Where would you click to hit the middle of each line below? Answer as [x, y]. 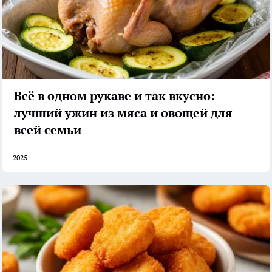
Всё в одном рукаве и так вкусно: [114, 96]
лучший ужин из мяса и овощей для [123, 113]
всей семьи [48, 130]
